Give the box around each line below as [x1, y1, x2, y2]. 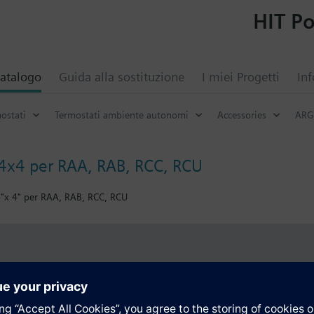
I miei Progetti [202, 69, 280, 84]
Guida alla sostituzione [59, 69, 184, 84]
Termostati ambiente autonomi [55, 109, 189, 121]
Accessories [217, 109, 266, 121]
